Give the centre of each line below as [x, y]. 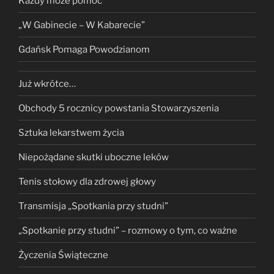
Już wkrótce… [47, 83]
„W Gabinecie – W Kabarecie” [82, 25]
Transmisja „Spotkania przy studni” [93, 206]
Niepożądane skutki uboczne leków [94, 157]
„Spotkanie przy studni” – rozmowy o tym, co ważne [128, 230]
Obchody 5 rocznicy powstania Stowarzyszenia [119, 108]
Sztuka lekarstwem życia [71, 132]
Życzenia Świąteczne [63, 255]
